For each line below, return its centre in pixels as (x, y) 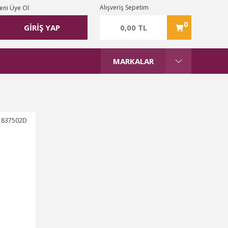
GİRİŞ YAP (42, 27)
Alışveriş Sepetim (124, 7)
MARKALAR (133, 61)
